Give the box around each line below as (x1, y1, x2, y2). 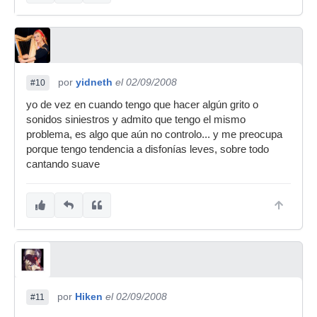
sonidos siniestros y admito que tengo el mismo (26, 114, 246, 125)
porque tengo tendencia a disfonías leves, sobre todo (26, 144, 269, 155)
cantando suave (26, 158, 100, 170)
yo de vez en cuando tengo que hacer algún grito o (26, 99, 258, 110)
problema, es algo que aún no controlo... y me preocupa (26, 129, 282, 140)
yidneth (76, 76, 113, 88)
